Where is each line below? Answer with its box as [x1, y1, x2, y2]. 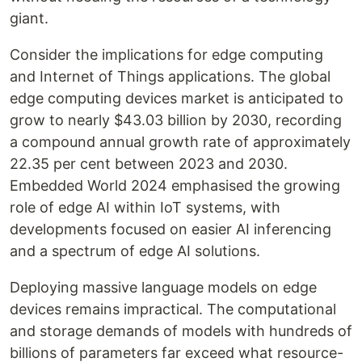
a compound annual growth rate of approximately [10, 133, 351, 151]
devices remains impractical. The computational [10, 301, 336, 318]
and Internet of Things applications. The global [10, 68, 330, 86]
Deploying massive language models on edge [10, 279, 317, 297]
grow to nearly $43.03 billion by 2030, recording [10, 112, 342, 129]
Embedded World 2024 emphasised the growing [10, 177, 340, 195]
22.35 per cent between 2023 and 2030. [10, 155, 288, 173]
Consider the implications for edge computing [10, 46, 323, 64]
